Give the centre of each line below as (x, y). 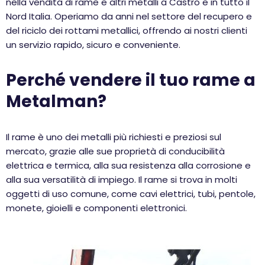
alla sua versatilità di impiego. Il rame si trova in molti (122, 180)
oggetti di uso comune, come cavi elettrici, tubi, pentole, (131, 194)
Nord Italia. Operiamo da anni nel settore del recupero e (129, 16)
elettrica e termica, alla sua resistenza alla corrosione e (128, 165)
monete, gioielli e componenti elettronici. (96, 208)
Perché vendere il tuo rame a (131, 80)
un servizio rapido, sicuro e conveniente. (93, 45)
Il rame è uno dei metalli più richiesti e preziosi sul (114, 137)
